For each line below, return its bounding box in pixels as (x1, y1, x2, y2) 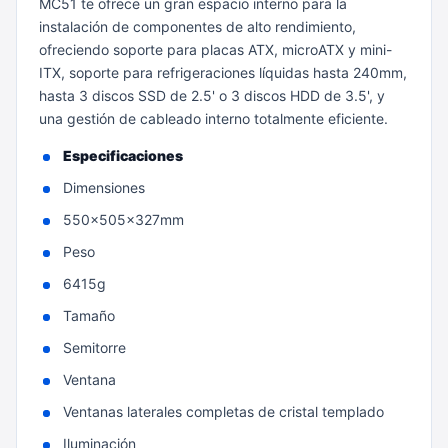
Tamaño (63, 307, 115, 324)
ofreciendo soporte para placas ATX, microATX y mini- (39, 41, 392, 58)
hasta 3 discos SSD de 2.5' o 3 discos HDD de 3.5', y (39, 87, 385, 104)
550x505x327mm (63, 211, 184, 228)
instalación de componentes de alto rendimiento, (39, 18, 356, 35)
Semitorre (63, 339, 126, 356)
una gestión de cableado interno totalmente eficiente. (39, 110, 388, 127)
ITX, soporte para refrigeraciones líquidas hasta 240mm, (39, 64, 407, 81)
